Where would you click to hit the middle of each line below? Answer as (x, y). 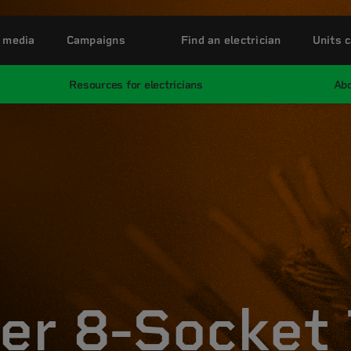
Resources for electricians (136, 85)
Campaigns (96, 40)
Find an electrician (231, 40)
